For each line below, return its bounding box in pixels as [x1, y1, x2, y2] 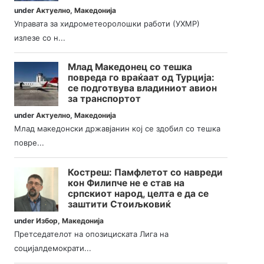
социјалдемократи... [14, 243, 92, 253]
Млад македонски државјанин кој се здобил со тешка [14, 124, 221, 134]
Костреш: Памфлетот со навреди [68, 166, 223, 178]
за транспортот [68, 93, 141, 105]
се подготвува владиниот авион [68, 82, 217, 94]
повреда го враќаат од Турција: [68, 72, 215, 84]
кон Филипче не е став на [68, 177, 185, 189]
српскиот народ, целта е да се [68, 187, 209, 199]
